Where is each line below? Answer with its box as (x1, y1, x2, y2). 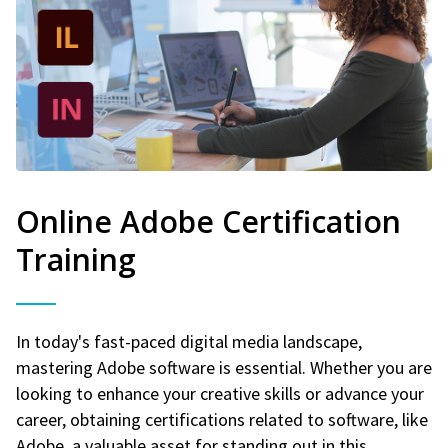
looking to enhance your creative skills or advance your (16, 381, 424, 405)
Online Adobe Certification (16, 200, 401, 242)
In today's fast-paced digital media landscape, (16, 329, 362, 353)
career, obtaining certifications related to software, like (16, 407, 428, 431)
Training (16, 238, 136, 280)
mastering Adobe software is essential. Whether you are (16, 355, 432, 379)
